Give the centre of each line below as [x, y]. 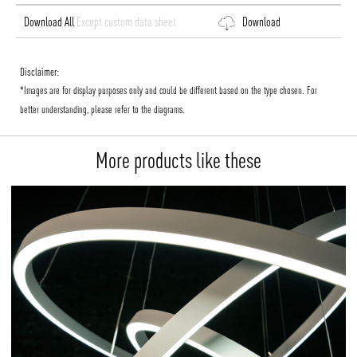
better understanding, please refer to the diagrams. [102, 110]
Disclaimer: [39, 72]
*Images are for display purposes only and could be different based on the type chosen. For [169, 91]
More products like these [178, 160]
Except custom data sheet [126, 22]
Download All [50, 22]
